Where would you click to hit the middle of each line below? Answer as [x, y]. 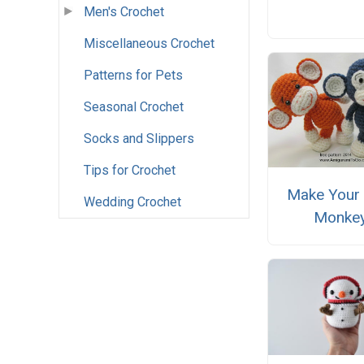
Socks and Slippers [139, 139]
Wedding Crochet [132, 202]
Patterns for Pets [133, 76]
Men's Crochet [124, 12]
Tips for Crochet [130, 171]
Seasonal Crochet [134, 107]
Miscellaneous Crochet [149, 44]
